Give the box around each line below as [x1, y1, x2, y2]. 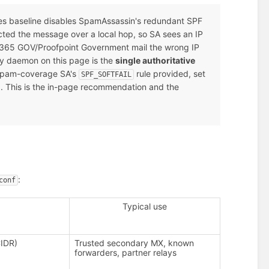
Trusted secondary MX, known [74, 237, 195, 248]
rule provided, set [134, 68, 206, 79]
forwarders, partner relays [74, 247, 177, 258]
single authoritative [115, 55, 196, 65]
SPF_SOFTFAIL [81, 70, 132, 79]
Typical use [122, 201, 168, 211]
